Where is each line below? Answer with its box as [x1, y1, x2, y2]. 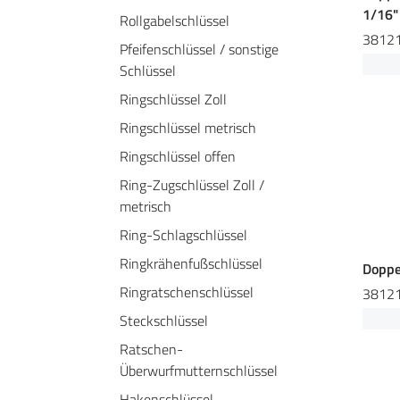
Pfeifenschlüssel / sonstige [120, 38, 279, 60]
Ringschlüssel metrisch [120, 117, 256, 138]
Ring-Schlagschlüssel [120, 224, 247, 246]
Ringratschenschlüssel [120, 281, 254, 303]
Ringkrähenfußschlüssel [120, 253, 262, 274]
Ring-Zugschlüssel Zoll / [120, 174, 264, 196]
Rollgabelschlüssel [120, 10, 229, 31]
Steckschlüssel [120, 310, 208, 331]
